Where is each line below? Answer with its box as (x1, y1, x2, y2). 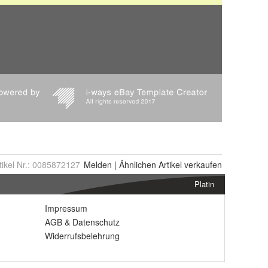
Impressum (45, 202, 87, 214)
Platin (194, 178, 214, 190)
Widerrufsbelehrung (45, 230, 120, 242)
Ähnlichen (119, 159, 156, 170)
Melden (84, 159, 112, 170)
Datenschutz (72, 216, 120, 228)
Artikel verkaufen (156, 159, 222, 170)
